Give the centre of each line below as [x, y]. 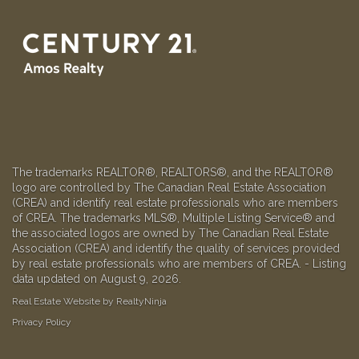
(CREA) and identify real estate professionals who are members [175, 203]
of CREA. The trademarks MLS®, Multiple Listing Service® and [173, 218]
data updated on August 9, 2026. [97, 279]
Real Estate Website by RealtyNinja [89, 302]
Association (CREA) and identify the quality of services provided [176, 249]
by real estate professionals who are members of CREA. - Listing [179, 264]
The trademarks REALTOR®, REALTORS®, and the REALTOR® [173, 173]
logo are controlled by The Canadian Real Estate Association [169, 188]
